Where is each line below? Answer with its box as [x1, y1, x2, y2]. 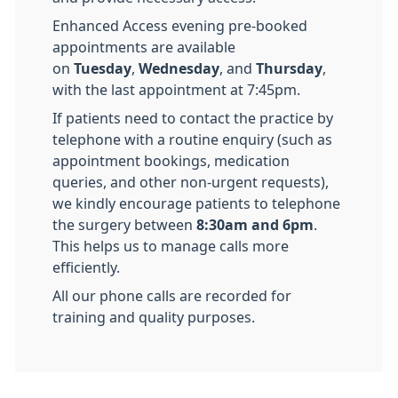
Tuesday [74, 61, 131, 76]
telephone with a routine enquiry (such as [52, 132, 332, 147]
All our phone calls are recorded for [52, 289, 291, 303]
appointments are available [52, 40, 235, 54]
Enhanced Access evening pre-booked [52, 19, 307, 33]
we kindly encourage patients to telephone [52, 196, 340, 211]
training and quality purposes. [52, 310, 255, 324]
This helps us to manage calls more [52, 239, 289, 253]
